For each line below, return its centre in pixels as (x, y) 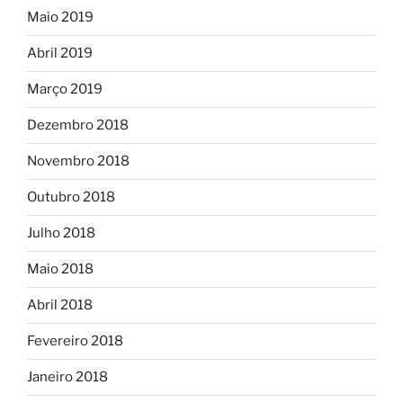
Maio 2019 (60, 18)
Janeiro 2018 (67, 377)
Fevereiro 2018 (75, 341)
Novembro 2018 (78, 161)
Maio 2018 (60, 269)
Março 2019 (65, 90)
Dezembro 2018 (78, 125)
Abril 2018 (60, 305)
